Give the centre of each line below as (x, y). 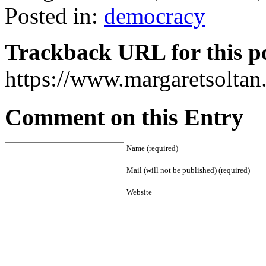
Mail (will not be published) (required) (188, 170)
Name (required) (152, 148)
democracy (155, 16)
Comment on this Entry (124, 117)
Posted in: (54, 16)
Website (139, 192)
